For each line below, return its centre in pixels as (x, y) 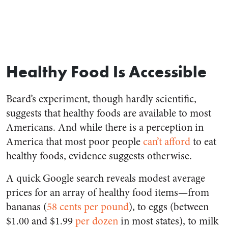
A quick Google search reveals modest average (106, 179)
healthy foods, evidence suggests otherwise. (99, 156)
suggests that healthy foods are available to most (109, 113)
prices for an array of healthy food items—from (108, 193)
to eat (203, 142)
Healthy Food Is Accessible (106, 72)
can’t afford (167, 142)
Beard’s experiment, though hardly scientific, (101, 99)
